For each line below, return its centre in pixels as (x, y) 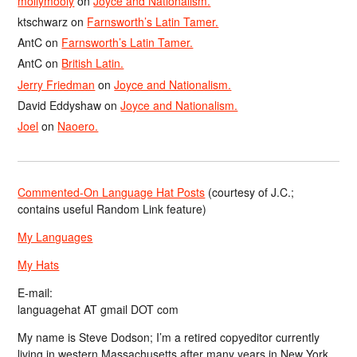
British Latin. (93, 63)
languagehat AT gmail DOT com (98, 310)
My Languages (55, 237)
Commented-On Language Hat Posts (112, 192)
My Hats (39, 265)
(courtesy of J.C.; (250, 192)
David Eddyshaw (60, 105)
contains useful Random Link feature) (112, 209)
